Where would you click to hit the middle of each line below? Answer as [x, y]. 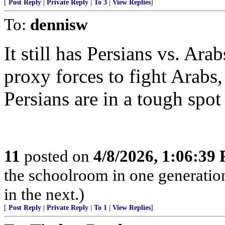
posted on [57, 156]
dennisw [59, 24]
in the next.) [44, 194]
